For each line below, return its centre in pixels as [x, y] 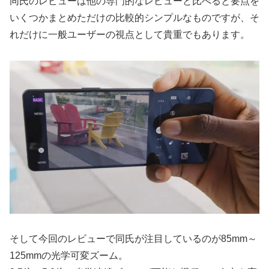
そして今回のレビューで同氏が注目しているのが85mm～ [133, 239]
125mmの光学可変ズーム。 [69, 256]
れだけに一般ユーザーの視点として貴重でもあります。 [130, 34]
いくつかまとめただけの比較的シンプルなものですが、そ [134, 17]
